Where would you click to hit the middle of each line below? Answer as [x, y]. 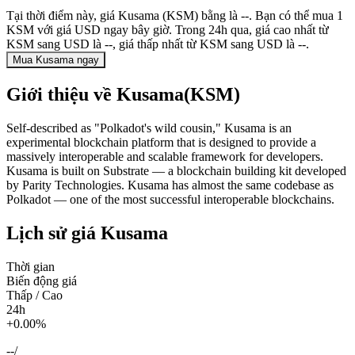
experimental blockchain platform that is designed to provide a [161, 142]
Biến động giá [42, 281]
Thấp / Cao [34, 295]
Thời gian [31, 266]
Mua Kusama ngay [56, 59]
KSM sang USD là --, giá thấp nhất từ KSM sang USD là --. [158, 44]
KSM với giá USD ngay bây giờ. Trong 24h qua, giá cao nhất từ [168, 29]
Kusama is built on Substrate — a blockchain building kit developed [176, 170]
